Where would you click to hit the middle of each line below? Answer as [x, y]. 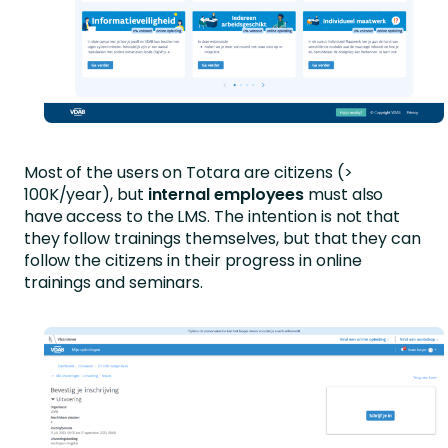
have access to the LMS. [118, 216]
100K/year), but [85, 194]
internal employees [226, 194]
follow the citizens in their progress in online [193, 260]
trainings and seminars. [113, 282]
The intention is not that [306, 216]
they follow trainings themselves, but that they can [222, 238]
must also [344, 194]
